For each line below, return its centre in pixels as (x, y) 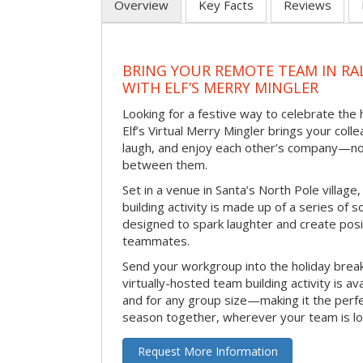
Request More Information (207, 351)
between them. (165, 164)
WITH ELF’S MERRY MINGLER (220, 88)
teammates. (156, 240)
